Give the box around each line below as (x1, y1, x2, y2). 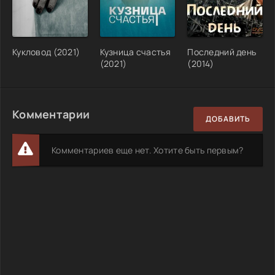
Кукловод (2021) (12, 45, 80, 58)
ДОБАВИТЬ (206, 114, 250, 125)
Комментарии (12, 106, 90, 122)
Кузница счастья (99, 45, 171, 58)
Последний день (187, 45, 257, 58)
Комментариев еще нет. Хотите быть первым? (52, 144, 244, 156)
